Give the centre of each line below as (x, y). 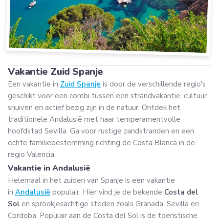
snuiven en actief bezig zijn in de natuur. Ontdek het (94, 108)
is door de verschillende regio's (153, 84)
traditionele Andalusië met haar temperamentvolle (94, 120)
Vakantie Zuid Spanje (55, 72)
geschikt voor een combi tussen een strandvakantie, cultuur (107, 96)
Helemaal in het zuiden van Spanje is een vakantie (91, 181)
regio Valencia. (33, 155)
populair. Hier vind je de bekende (107, 192)
